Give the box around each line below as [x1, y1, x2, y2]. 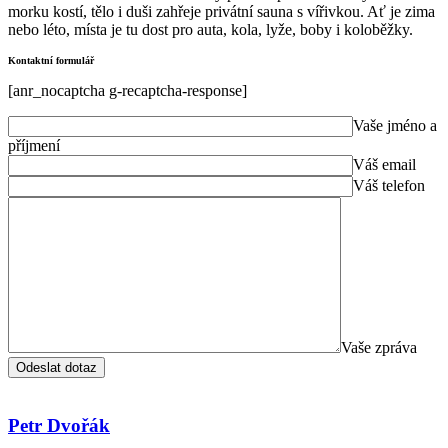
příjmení [8, 137, 60, 155]
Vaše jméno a [353, 117, 437, 135]
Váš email [353, 156, 416, 174]
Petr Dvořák [8, 414, 110, 436]
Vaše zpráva [341, 339, 417, 357]
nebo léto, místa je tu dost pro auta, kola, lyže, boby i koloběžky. [8, 21, 413, 39]
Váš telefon [353, 177, 425, 195]
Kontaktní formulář [8, 55, 94, 67]
